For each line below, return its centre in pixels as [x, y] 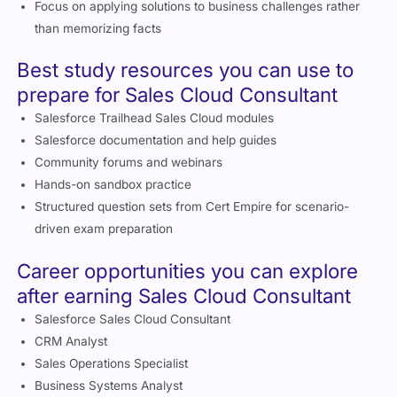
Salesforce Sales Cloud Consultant [133, 319]
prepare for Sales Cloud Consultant [178, 95]
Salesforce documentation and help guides [156, 140]
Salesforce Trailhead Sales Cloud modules [155, 118]
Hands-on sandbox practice [113, 185]
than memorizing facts [98, 28]
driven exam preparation [104, 229]
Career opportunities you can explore [188, 270]
